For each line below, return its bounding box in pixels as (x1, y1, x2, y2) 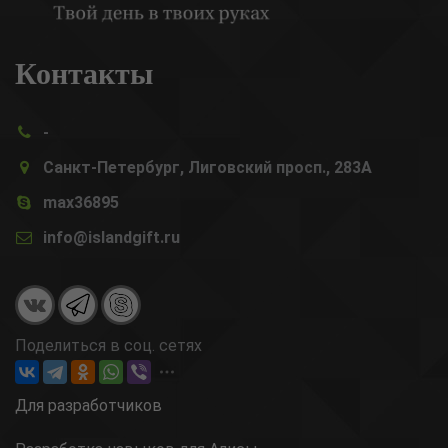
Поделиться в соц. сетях (15, 336, 202, 356)
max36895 (43, 193, 119, 213)
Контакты (15, 50, 153, 95)
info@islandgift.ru (43, 228, 180, 248)
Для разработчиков (15, 396, 162, 416)
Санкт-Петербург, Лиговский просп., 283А (43, 158, 372, 178)
